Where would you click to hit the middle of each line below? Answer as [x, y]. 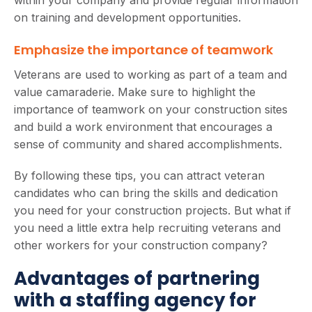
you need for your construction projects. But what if [153, 210]
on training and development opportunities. [127, 17]
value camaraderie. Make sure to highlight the [135, 92]
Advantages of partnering [137, 278]
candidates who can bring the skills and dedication [146, 193]
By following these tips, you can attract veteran [139, 175]
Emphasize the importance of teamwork [143, 49]
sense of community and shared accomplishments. [148, 144]
